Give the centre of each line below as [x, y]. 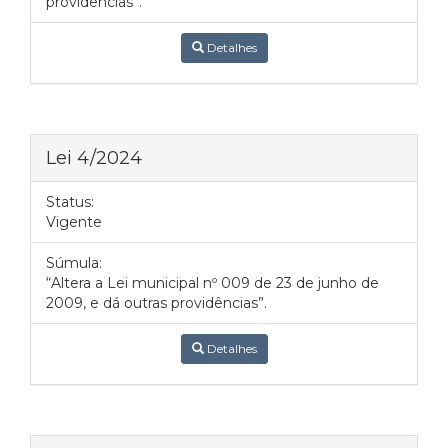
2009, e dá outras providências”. [156, 303]
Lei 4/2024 [94, 157]
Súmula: [74, 263]
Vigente [74, 222]
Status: [70, 202]
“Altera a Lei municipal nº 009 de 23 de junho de [212, 283]
